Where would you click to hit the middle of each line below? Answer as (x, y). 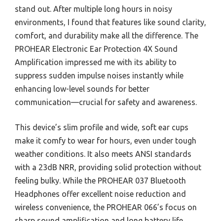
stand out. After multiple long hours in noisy (93, 9)
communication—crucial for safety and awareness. (106, 102)
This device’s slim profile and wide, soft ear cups (102, 127)
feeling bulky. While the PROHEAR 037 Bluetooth (100, 180)
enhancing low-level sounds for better (82, 89)
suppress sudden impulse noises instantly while (99, 75)
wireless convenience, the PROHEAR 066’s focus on (106, 207)
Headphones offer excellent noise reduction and (100, 194)
